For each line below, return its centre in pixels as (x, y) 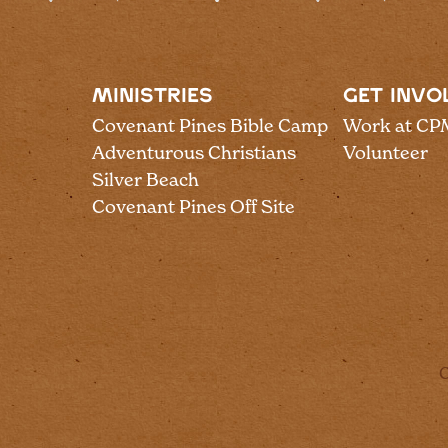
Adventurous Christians (194, 152)
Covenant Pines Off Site (193, 206)
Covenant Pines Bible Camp (210, 125)
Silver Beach (145, 179)
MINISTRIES (152, 96)
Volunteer (386, 152)
